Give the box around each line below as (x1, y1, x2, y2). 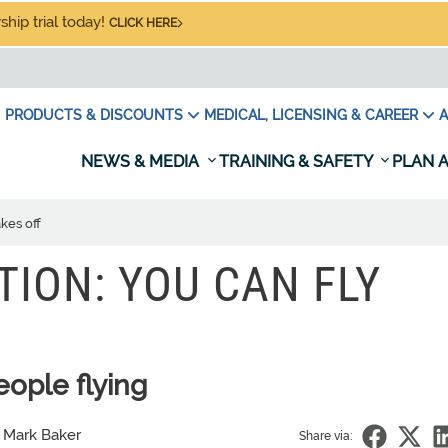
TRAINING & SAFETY (219, 152, 376, 171)
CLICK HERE (109, 16, 177, 30)
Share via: (299, 429, 352, 443)
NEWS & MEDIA (81, 152, 203, 171)
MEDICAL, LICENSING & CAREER (204, 107, 418, 123)
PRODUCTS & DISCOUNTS (5, 107, 183, 123)
